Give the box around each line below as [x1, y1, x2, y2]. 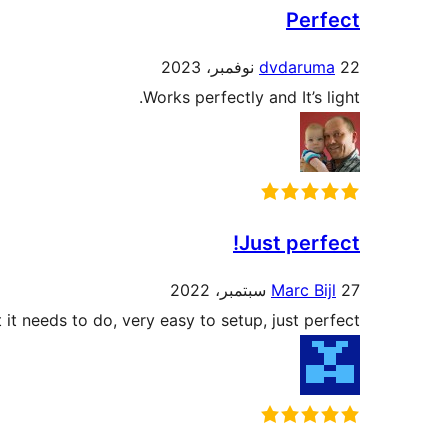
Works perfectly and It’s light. [143, 87, 360, 108]
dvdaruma [259, 57, 335, 78]
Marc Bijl [271, 280, 336, 301]
